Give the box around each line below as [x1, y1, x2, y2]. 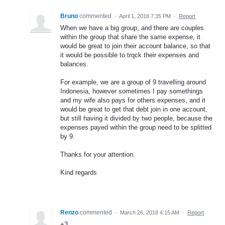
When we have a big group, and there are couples [60, 24, 204, 32]
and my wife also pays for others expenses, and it [60, 96, 205, 104]
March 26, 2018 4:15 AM [120, 209, 179, 216]
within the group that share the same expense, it [60, 33, 200, 41]
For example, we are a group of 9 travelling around [60, 78, 206, 86]
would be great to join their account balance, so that [60, 42, 210, 50]
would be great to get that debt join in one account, [60, 105, 207, 113]
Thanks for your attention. [60, 150, 135, 158]
